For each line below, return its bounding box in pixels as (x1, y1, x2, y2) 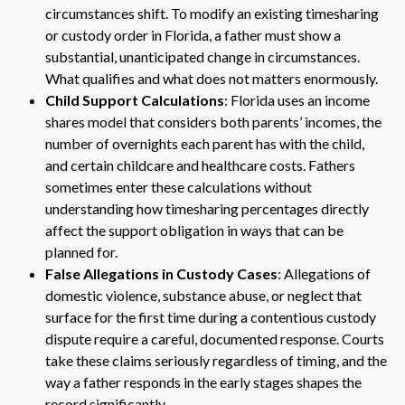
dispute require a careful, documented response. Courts (45, 329, 384, 347)
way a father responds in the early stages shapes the (45, 372, 362, 391)
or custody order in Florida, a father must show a (45, 25, 341, 43)
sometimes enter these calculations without (45, 177, 312, 195)
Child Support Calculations (45, 90, 224, 108)
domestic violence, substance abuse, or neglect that (45, 286, 362, 304)
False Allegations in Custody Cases (45, 264, 278, 282)
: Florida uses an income (224, 90, 370, 108)
